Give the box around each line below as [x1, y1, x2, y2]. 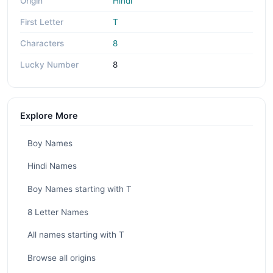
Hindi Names [27, 161, 77, 171]
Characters [20, 38, 64, 49]
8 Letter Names [27, 207, 88, 217]
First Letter [20, 17, 63, 27]
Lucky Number [20, 60, 79, 70]
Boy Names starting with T [27, 183, 132, 194]
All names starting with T [27, 230, 124, 240]
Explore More [20, 110, 78, 121]
